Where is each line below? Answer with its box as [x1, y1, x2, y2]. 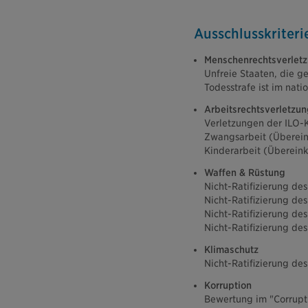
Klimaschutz [203, 244, 261, 256]
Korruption [203, 280, 254, 291]
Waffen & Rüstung [203, 167, 288, 179]
